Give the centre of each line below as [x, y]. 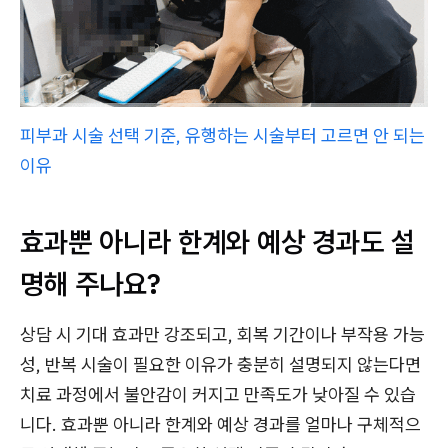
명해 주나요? [90, 283]
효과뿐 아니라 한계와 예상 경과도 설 [217, 241]
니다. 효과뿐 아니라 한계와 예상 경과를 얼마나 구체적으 [220, 424]
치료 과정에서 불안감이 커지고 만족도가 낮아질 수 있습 [218, 394]
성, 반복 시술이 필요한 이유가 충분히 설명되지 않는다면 [220, 364]
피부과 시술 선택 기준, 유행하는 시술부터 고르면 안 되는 [222, 135]
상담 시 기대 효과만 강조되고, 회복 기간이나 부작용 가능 [222, 334]
